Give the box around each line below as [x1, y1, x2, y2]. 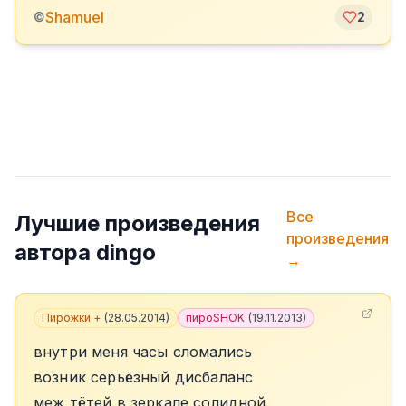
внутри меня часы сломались [34, 343, 253, 361]
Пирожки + [42, 311, 101, 324]
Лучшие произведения [14, 210, 260, 237]
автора [14, 239, 96, 266]
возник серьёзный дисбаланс [34, 368, 254, 386]
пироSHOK [186, 311, 245, 324]
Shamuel [45, 8, 104, 26]
